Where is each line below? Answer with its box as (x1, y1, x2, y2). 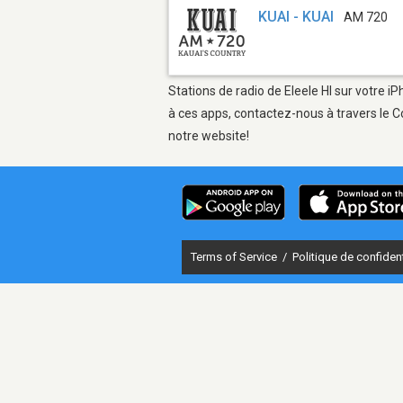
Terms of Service (191, 249, 280, 264)
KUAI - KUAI (258, 8, 335, 26)
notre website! (168, 128, 249, 143)
